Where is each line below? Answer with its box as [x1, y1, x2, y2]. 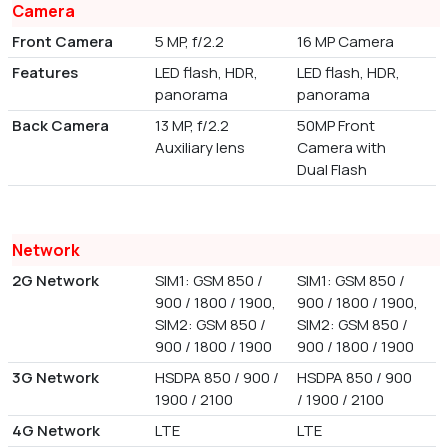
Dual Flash [297, 158, 368, 180]
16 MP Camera [297, 30, 395, 52]
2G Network [12, 269, 99, 291]
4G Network [12, 419, 100, 441]
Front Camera [12, 30, 113, 52]
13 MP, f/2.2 [154, 114, 229, 136]
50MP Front [297, 114, 376, 136]
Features [12, 61, 78, 83]
